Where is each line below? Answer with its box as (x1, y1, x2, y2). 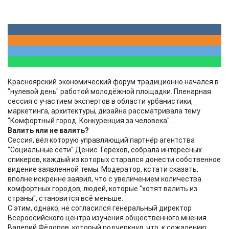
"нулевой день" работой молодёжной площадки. (8, 87, 172, 96)
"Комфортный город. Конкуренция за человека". (8, 117, 171, 125)
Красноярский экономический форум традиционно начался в (8, 78, 219, 86)
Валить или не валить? (8, 126, 89, 134)
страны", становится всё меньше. (8, 194, 123, 202)
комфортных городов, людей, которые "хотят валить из (8, 185, 197, 193)
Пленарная (174, 87, 211, 96)
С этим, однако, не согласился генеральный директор (8, 204, 192, 212)
